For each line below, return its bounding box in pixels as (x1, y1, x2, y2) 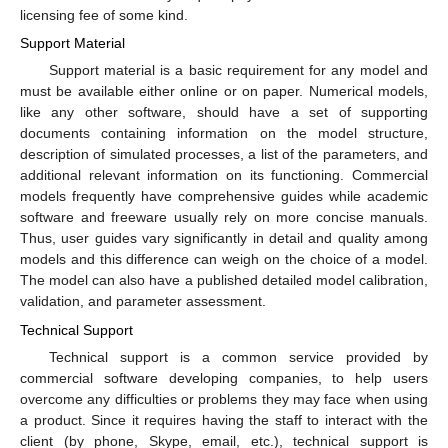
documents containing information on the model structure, (20, 125, 428, 142)
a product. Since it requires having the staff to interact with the (20, 411, 428, 428)
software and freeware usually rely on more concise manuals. (20, 209, 428, 226)
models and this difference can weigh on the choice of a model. (20, 251, 428, 268)
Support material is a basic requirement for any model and (48, 62, 428, 79)
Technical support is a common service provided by (48, 348, 428, 365)
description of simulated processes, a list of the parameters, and (20, 146, 428, 163)
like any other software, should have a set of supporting (20, 104, 428, 121)
